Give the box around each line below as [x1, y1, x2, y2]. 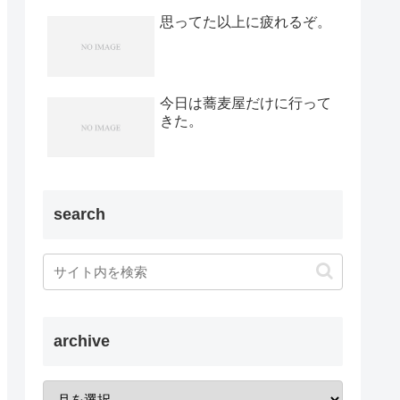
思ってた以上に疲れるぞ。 [160, 14, 331, 30]
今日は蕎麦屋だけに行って [160, 95, 331, 111]
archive [54, 331, 110, 350]
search [54, 204, 105, 223]
